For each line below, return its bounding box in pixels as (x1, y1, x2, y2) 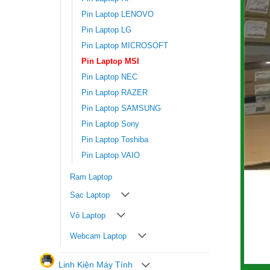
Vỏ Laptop (70, 212, 105, 221)
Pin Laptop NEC (81, 73, 137, 82)
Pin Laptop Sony (81, 120, 139, 129)
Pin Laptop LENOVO (81, 10, 154, 19)
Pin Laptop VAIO (81, 151, 140, 160)
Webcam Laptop (70, 232, 127, 240)
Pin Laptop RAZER (81, 89, 148, 98)
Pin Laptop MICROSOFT (81, 42, 168, 51)
